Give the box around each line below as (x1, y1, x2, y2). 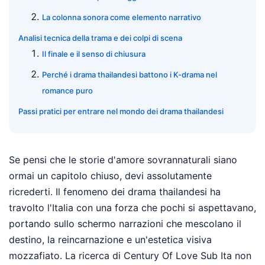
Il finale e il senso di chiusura (42, 49, 146, 59)
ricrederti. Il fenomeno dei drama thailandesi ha (9, 186, 221, 198)
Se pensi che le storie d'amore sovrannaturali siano (9, 154, 237, 166)
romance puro (42, 86, 93, 96)
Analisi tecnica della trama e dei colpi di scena (18, 33, 182, 43)
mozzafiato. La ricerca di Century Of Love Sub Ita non (9, 250, 251, 262)
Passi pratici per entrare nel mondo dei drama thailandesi (18, 106, 224, 117)
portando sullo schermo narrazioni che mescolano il (9, 218, 241, 230)
